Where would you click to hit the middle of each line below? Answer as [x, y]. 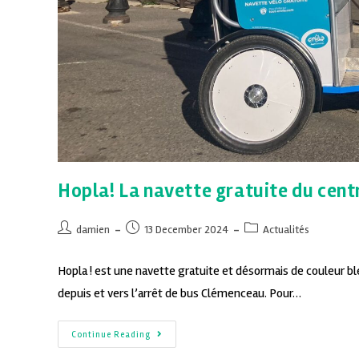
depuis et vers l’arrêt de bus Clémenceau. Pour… [179, 294]
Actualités [286, 230]
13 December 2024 [186, 230]
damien [93, 230]
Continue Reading [111, 335]
